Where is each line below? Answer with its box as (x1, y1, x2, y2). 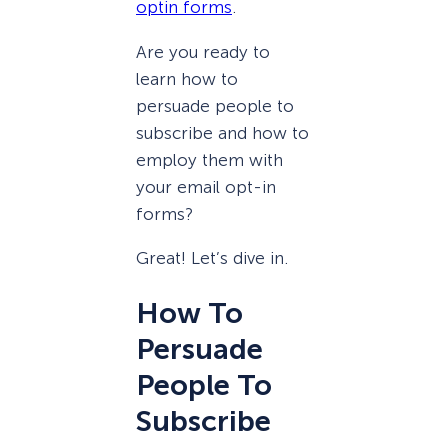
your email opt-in (136, 176, 276, 197)
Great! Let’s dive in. (136, 247, 288, 268)
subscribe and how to (136, 122, 309, 143)
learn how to (136, 68, 238, 89)
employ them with (136, 149, 283, 170)
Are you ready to (136, 41, 270, 62)
